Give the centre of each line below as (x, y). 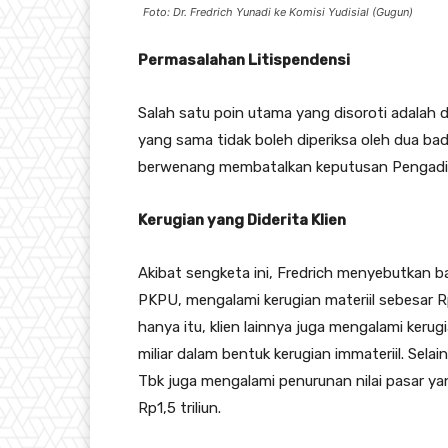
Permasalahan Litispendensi (244, 60)
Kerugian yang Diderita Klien (242, 220)
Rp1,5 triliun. (179, 408)
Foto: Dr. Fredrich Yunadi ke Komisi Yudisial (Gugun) (278, 12)
